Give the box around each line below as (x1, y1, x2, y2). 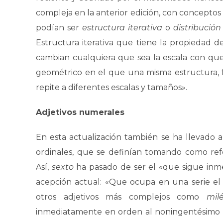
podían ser (36, 23, 82, 32)
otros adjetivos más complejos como (36, 192, 207, 202)
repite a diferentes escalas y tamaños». (36, 83, 187, 92)
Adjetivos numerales (36, 108, 124, 117)
